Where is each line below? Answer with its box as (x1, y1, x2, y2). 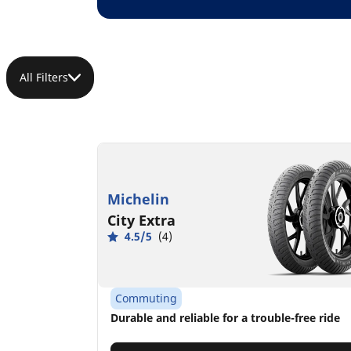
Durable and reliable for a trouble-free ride (110, 310, 340, 326)
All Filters (20, 70, 68, 85)
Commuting (115, 291, 177, 306)
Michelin (107, 190, 169, 209)
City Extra (107, 211, 175, 230)
